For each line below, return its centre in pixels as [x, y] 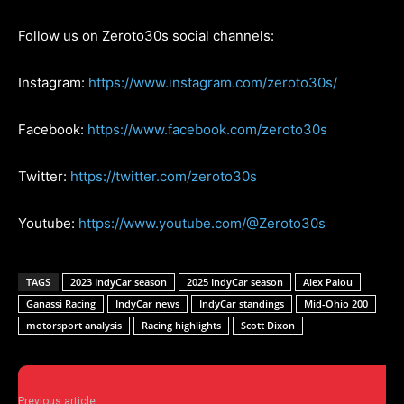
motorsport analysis [74, 325]
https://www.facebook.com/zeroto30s [207, 129]
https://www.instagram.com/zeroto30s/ [213, 82]
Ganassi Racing [61, 303]
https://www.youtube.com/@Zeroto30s [202, 223]
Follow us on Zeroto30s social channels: [146, 35]
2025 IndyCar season [235, 281]
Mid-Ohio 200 [336, 303]
